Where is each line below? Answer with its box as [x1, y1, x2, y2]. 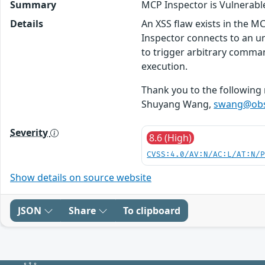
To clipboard [123, 203, 180, 217]
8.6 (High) [149, 131, 192, 144]
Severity [10, 125, 50, 139]
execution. [141, 59, 188, 73]
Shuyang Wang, [141, 97, 214, 111]
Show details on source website [10, 170, 151, 184]
